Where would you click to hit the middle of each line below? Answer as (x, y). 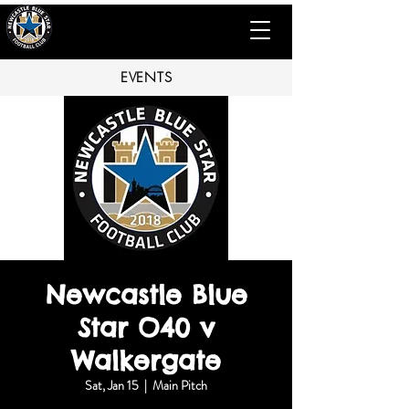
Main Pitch (180, 385)
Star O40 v (146, 327)
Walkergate (146, 360)
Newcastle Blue (146, 294)
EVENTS (146, 78)
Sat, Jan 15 (112, 385)
